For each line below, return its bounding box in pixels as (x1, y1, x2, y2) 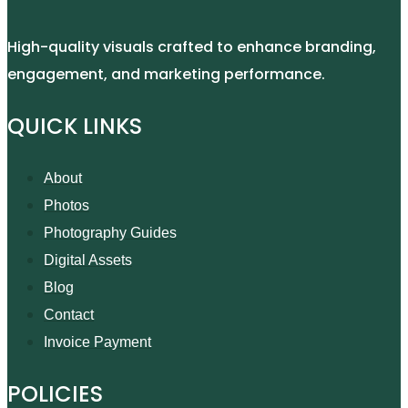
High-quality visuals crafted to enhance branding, (7, 36, 376, 57)
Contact (44, 306, 94, 322)
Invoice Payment (44, 333, 151, 350)
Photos (44, 197, 89, 213)
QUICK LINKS (7, 110, 142, 141)
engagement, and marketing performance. (7, 63, 325, 85)
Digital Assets (44, 251, 132, 268)
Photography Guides (44, 224, 177, 240)
